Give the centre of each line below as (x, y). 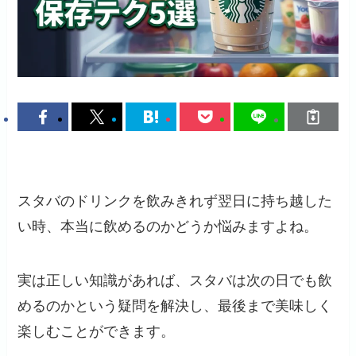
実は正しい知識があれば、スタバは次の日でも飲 (175, 280)
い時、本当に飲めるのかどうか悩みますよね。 (168, 227)
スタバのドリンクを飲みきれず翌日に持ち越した (175, 201)
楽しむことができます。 (97, 331)
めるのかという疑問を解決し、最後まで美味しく (175, 306)
